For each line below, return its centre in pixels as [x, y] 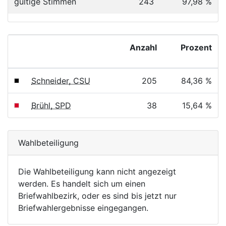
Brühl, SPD [51, 105]
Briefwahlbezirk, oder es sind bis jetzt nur [97, 196]
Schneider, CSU [61, 81]
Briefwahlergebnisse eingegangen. [83, 208]
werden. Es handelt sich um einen [82, 184]
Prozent [196, 47]
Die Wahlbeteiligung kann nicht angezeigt [97, 172]
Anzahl [143, 47]
